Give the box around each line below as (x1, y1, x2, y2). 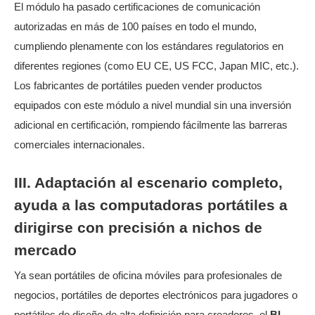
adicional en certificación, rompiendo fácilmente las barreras (14, 120, 288, 131)
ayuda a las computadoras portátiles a (14, 196, 288, 214)
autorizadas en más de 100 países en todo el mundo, (14, 21, 257, 33)
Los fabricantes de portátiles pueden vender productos (14, 80, 262, 92)
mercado (14, 241, 77, 259)
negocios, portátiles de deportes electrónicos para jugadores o (14, 289, 297, 301)
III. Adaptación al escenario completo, (14, 174, 283, 191)
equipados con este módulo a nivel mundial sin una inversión (14, 100, 291, 112)
